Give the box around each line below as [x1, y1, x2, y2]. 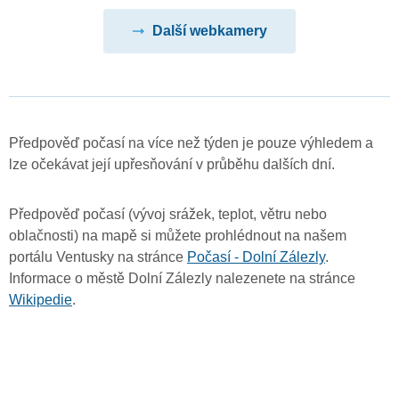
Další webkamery [151, 23, 267, 39]
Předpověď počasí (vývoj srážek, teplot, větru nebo [9, 206, 327, 222]
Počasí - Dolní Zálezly [187, 248, 325, 265]
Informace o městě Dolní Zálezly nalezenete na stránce [9, 270, 355, 286]
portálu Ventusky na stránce [9, 248, 187, 265]
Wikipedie [9, 291, 72, 307]
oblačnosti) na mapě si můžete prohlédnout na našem [9, 227, 346, 243]
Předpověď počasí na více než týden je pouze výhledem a [9, 134, 373, 151]
